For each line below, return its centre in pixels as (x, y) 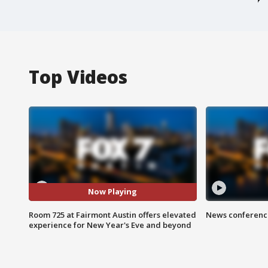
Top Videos (78, 77)
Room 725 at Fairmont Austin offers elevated (112, 214)
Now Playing (113, 192)
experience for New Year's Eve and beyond (110, 225)
